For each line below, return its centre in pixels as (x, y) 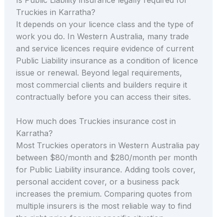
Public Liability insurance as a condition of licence (107, 60)
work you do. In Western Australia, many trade (102, 36)
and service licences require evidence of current (105, 48)
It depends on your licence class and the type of (105, 24)
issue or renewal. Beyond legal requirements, (99, 72)
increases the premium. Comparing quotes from (104, 194)
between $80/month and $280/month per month (106, 158)
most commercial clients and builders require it (101, 85)
